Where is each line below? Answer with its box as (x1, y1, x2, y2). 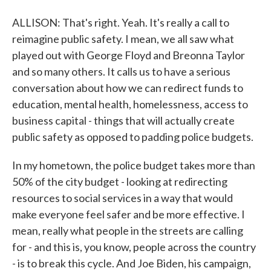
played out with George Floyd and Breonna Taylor (12, 48, 245, 62)
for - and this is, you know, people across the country (12, 240, 256, 253)
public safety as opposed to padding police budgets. (12, 130, 253, 143)
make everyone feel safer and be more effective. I (12, 207, 245, 221)
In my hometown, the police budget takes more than (12, 158, 255, 172)
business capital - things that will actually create (12, 114, 235, 127)
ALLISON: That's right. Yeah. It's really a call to (12, 16, 229, 29)
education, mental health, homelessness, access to (12, 97, 248, 111)
